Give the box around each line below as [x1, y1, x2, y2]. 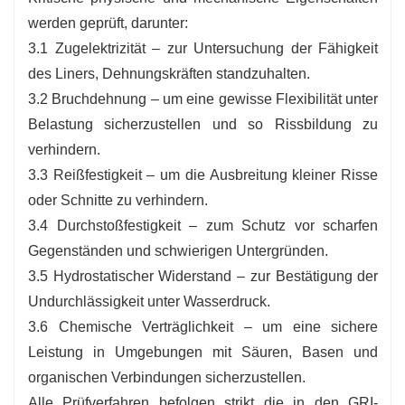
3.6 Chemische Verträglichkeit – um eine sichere [28, 319, 379, 335]
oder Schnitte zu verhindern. [28, 193, 208, 209]
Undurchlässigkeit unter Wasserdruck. [28, 294, 270, 310]
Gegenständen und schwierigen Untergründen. [28, 243, 328, 259]
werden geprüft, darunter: [28, 15, 188, 32]
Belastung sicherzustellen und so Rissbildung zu [28, 117, 379, 133]
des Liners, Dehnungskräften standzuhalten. [28, 66, 310, 82]
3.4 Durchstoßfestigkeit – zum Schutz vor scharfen [28, 218, 379, 234]
